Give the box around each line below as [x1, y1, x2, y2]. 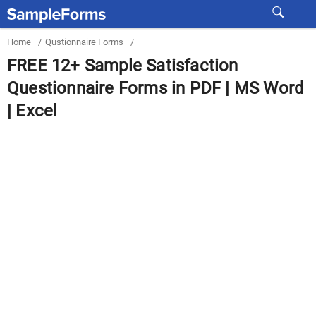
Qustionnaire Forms [45, 37, 123, 47]
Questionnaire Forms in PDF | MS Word [7, 78, 305, 98]
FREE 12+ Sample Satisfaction [7, 56, 238, 75]
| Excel [7, 101, 58, 121]
